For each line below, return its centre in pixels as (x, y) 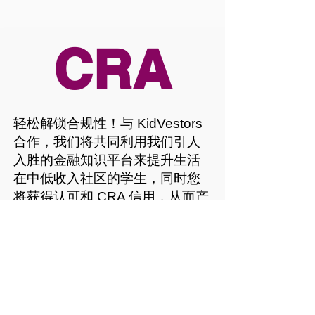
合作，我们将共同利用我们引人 (107, 142)
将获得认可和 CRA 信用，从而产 (111, 197)
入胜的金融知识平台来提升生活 (107, 160)
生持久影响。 (53, 215)
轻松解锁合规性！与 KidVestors (108, 123)
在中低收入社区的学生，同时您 (107, 178)
